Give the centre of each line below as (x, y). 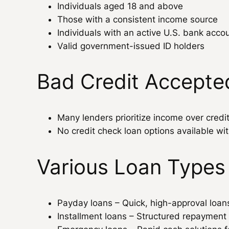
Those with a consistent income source (138, 20)
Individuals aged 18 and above (120, 6)
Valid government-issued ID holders (131, 46)
